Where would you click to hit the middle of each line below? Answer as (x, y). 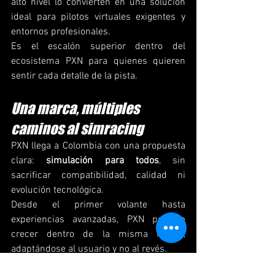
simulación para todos (103, 161)
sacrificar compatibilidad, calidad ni (98, 176)
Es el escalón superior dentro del (98, 47)
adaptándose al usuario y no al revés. (89, 250)
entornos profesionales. (61, 32)
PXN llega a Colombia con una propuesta (98, 146)
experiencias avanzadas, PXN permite (98, 220)
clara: (29, 161)
